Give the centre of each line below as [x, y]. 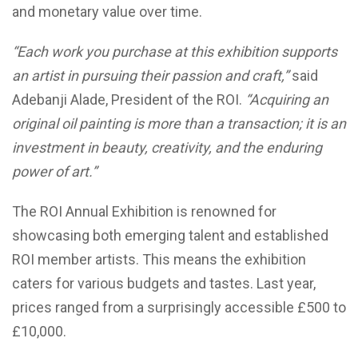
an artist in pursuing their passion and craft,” [152, 76]
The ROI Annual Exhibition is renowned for [144, 211]
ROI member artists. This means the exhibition [159, 259]
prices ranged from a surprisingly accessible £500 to [179, 307]
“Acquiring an [287, 99]
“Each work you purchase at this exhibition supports [175, 52]
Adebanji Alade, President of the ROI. [129, 99]
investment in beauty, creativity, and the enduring [167, 147]
